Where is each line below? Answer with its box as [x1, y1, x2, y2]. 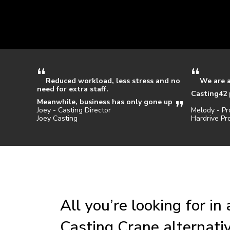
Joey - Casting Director [37, 105, 111, 115]
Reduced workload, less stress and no [46, 75, 180, 86]
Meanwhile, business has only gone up [37, 97, 172, 107]
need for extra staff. [37, 84, 108, 94]
